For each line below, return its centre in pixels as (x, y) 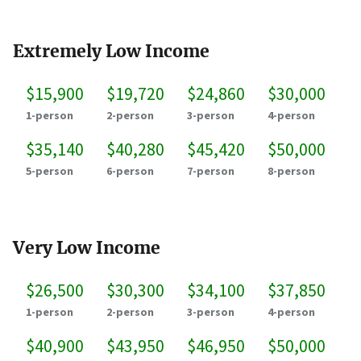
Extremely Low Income (111, 52)
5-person (50, 171)
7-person (211, 171)
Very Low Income (87, 248)
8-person (291, 171)
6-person (130, 171)
